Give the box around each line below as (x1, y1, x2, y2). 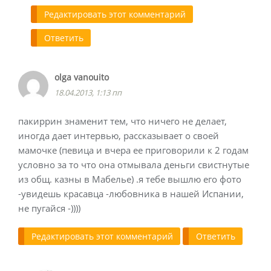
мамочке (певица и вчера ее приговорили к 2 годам (18, 143, 249, 156)
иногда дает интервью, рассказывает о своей (18, 129, 219, 142)
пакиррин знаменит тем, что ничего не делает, (18, 114, 227, 127)
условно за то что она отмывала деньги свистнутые (18, 158, 249, 171)
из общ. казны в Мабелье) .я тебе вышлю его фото (18, 172, 241, 185)
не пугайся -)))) (18, 201, 80, 214)
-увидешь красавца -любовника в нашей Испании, (18, 187, 244, 200)
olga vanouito (54, 71, 109, 83)
